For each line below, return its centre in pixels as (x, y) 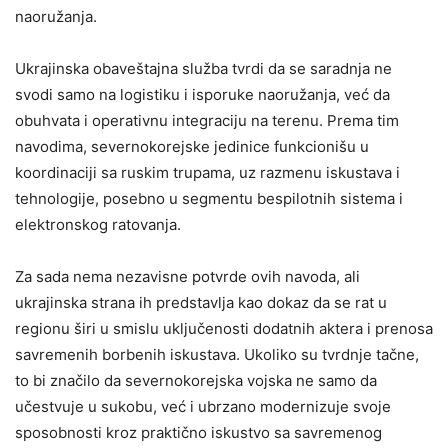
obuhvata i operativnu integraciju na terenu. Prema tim (207, 121)
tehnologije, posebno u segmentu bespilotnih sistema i (209, 199)
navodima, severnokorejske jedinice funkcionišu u (192, 147)
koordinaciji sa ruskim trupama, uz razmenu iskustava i (207, 173)
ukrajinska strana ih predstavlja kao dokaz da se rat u (201, 303)
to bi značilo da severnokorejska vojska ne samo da (196, 381)
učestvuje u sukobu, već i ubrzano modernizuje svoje (203, 407)
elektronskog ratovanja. (98, 225)
